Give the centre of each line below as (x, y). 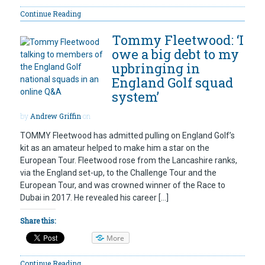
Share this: (38, 221)
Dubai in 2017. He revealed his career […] (94, 198)
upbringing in (156, 68)
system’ (135, 96)
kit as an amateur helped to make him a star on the (115, 148)
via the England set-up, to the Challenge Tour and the (118, 173)
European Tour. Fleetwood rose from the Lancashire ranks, (129, 160)
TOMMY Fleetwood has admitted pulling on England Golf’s (127, 135)
